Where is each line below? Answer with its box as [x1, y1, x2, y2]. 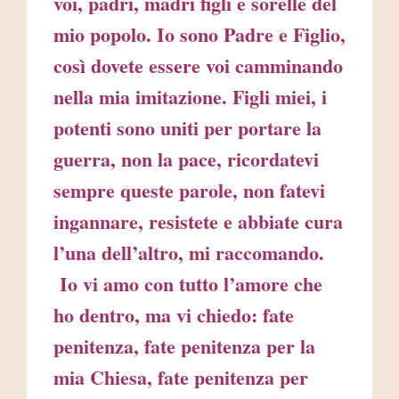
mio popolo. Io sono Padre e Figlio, [53, 20, 346, 50]
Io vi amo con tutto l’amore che [53, 269, 322, 299]
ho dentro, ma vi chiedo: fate [53, 300, 294, 330]
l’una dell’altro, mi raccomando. [53, 238, 324, 268]
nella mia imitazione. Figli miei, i [53, 82, 327, 112]
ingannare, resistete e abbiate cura [53, 207, 343, 237]
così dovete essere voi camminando [53, 51, 343, 81]
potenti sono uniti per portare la [53, 113, 322, 143]
